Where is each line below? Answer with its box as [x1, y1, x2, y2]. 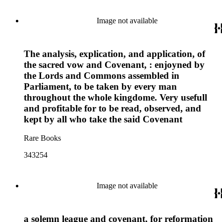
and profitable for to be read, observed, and [24, 103, 201, 113]
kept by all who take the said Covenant [24, 113, 182, 124]
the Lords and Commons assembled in [24, 70, 179, 81]
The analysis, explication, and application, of [24, 48, 205, 59]
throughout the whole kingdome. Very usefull [24, 92, 207, 103]
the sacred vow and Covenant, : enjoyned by [24, 59, 205, 70]
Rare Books [24, 134, 61, 143]
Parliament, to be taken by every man [24, 81, 177, 92]
